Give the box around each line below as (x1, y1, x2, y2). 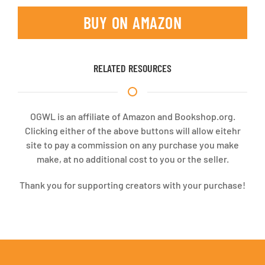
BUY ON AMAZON (83, 12, 182, 33)
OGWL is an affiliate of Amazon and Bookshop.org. (30, 110, 235, 122)
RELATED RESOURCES (93, 61, 172, 75)
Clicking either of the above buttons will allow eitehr (24, 124, 241, 136)
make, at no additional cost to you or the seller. (36, 153, 229, 164)
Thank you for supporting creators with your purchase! (20, 179, 245, 190)
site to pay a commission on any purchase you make (26, 138, 239, 150)
